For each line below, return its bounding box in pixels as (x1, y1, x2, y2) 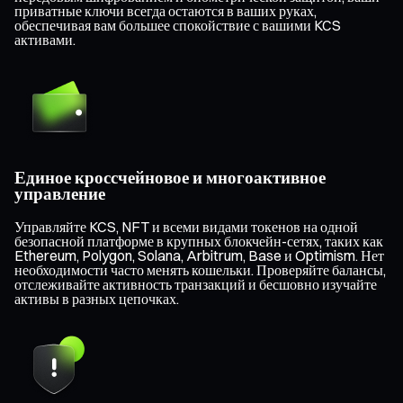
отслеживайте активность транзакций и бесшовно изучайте (14, 274, 377, 293)
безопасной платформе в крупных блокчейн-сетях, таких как (14, 231, 383, 250)
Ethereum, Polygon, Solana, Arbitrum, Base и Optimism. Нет (14, 246, 384, 264)
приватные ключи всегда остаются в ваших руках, (14, 2, 317, 21)
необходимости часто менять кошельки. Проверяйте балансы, (14, 260, 386, 279)
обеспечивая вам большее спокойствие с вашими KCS (14, 16, 341, 35)
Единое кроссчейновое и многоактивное (14, 166, 326, 188)
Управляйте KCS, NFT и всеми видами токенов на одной (14, 217, 358, 236)
